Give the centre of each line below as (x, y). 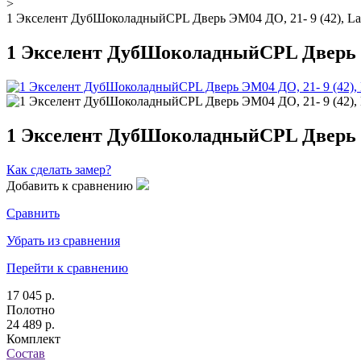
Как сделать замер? (59, 169)
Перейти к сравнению (67, 268)
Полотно (31, 309)
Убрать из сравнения (63, 240)
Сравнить (33, 213)
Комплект (33, 338)
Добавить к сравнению (70, 185)
